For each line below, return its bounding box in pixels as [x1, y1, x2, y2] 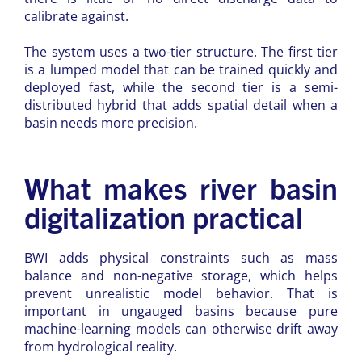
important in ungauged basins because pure [24, 301, 338, 320]
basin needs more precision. [24, 114, 197, 133]
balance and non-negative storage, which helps [24, 266, 338, 284]
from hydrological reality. [24, 337, 177, 356]
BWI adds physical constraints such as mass [24, 248, 338, 267]
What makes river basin [24, 168, 338, 205]
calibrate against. [24, 6, 128, 25]
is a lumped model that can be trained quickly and [24, 61, 338, 79]
